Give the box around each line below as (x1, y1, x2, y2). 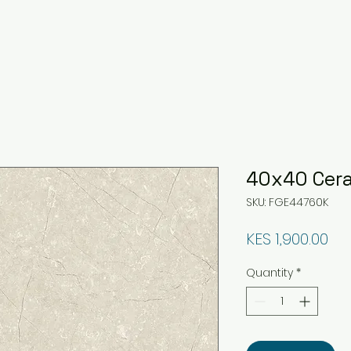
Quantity (246, 265, 293, 280)
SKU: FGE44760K (246, 194, 328, 210)
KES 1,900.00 (246, 228, 328, 250)
